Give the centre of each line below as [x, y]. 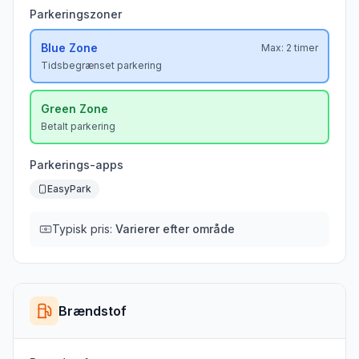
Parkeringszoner [76, 14]
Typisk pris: [84, 229]
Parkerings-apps [77, 165]
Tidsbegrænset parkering [101, 65]
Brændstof [93, 311]
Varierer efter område [175, 229]
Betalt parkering [78, 126]
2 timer [302, 48]
